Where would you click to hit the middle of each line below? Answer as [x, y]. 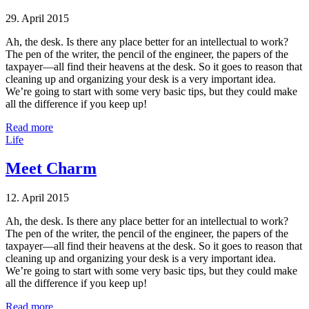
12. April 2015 [37, 198]
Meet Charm [51, 169]
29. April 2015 [37, 18]
